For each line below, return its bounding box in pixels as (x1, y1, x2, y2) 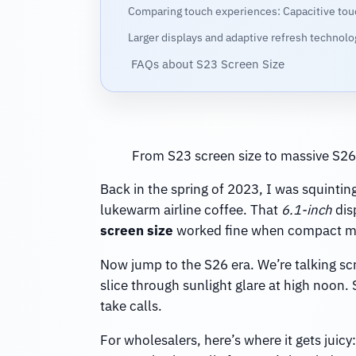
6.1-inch (281, 201, 332, 219)
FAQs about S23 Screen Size (130, 56, 284, 72)
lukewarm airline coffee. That (99, 201, 281, 219)
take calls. (99, 297, 162, 315)
